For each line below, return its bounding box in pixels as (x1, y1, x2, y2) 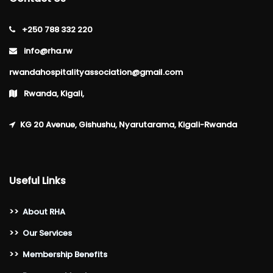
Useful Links (9, 174, 66, 188)
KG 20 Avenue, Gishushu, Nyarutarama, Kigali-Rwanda (20, 119, 237, 130)
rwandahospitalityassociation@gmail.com (9, 66, 183, 78)
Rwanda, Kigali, (22, 88, 84, 99)
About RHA (23, 206, 65, 218)
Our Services (23, 227, 72, 239)
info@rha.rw (22, 45, 73, 57)
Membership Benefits (23, 249, 107, 260)
